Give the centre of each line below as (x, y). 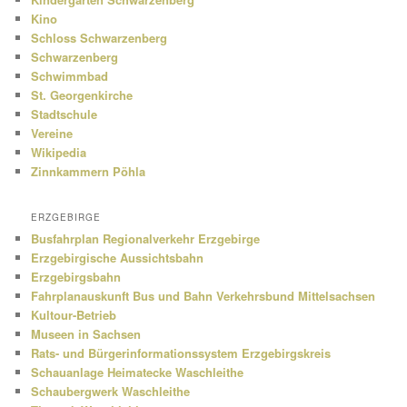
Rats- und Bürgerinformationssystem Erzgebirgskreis (181, 352)
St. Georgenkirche (82, 95)
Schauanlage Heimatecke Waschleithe (138, 372)
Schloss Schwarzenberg (99, 38)
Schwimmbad (70, 76)
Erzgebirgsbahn (76, 276)
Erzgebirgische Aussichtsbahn (118, 257)
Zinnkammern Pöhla (89, 172)
